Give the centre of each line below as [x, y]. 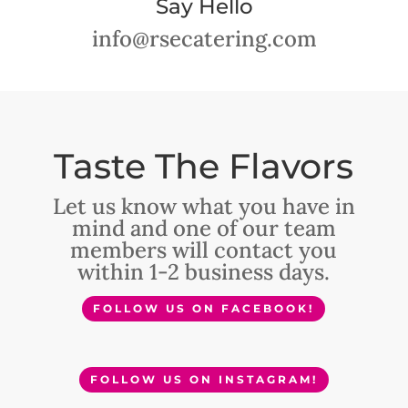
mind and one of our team [204, 228]
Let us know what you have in [204, 206]
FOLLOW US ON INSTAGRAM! [204, 379]
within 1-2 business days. [204, 272]
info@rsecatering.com [204, 39]
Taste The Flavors [204, 166]
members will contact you [204, 250]
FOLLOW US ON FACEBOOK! [204, 308]
